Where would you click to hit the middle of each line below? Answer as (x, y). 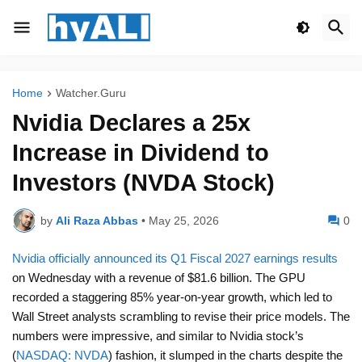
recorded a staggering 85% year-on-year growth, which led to (172, 297)
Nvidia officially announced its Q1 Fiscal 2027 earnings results (175, 259)
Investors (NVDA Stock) (143, 183)
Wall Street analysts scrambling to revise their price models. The (181, 317)
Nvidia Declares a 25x (131, 123)
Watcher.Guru (91, 93)
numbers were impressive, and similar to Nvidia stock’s (158, 336)
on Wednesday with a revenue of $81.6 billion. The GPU (159, 278)
